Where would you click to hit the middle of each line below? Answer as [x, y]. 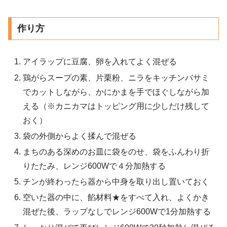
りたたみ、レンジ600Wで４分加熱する [94, 166]
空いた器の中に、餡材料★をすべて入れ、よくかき [116, 198]
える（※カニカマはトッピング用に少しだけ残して [116, 106]
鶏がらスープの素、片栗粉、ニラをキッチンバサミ [116, 78]
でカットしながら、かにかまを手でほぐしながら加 [116, 92]
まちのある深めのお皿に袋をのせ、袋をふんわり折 [116, 152]
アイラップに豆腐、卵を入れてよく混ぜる [100, 62]
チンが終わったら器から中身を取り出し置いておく [116, 182]
